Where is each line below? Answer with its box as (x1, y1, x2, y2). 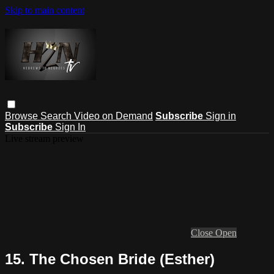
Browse (5, 110, 40, 121)
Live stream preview (5, 133, 84, 144)
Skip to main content (5, 5, 84, 15)
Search (40, 110, 74, 121)
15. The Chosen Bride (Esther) (5, 250, 215, 267)
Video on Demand (74, 110, 153, 121)
